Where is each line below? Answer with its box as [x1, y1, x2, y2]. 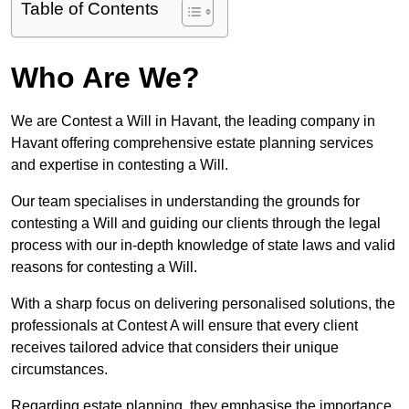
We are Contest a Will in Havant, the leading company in [11, 113, 375, 130]
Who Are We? [11, 61, 200, 95]
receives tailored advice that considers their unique [11, 340, 339, 356]
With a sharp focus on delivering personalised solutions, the [11, 296, 395, 312]
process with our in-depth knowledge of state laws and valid [11, 237, 395, 254]
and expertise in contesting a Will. [11, 157, 232, 173]
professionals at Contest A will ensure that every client [11, 318, 358, 334]
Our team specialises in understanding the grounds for [11, 194, 360, 210]
